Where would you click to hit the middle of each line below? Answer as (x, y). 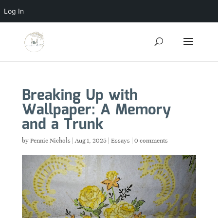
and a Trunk (63, 125)
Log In (14, 11)
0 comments (151, 141)
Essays (120, 141)
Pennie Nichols (50, 141)
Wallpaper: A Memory (96, 110)
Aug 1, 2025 (91, 141)
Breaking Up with (80, 96)
